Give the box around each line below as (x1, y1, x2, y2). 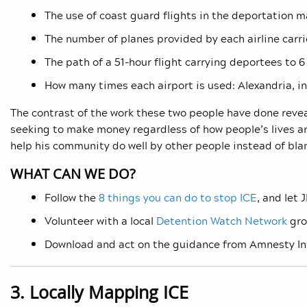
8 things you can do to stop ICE (99, 189, 257, 206)
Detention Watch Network (156, 212, 287, 230)
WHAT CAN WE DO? (10, 164, 136, 184)
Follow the (45, 189, 99, 206)
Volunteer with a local (45, 212, 156, 230)
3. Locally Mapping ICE (10, 281, 193, 304)
